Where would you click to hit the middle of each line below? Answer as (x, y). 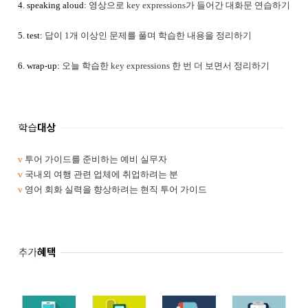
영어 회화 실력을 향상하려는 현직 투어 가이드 (116, 190)
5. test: (31, 35)
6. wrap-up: (39, 65)
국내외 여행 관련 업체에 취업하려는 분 (101, 175)
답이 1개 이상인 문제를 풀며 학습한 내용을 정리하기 (148, 35)
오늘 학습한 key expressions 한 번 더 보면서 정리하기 (166, 65)
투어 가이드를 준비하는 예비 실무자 (96, 159)
